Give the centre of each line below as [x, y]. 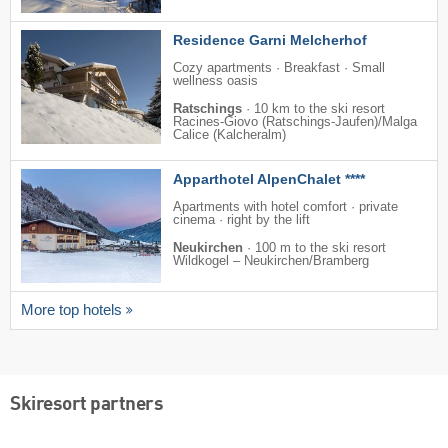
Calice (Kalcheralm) [229, 135]
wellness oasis [215, 81]
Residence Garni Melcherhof [270, 40]
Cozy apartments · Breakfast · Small [279, 68]
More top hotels [71, 310]
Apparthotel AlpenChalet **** [269, 179]
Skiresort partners [86, 404]
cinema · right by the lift [241, 220]
